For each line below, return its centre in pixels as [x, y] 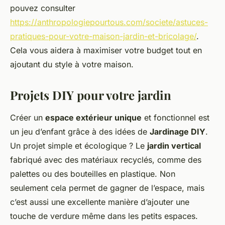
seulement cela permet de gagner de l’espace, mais [107, 188]
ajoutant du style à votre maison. [72, 65]
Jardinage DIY [178, 132]
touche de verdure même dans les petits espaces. [104, 216]
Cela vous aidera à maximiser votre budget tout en [106, 50]
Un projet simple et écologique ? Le [79, 146]
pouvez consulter [43, 8]
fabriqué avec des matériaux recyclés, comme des [106, 160]
